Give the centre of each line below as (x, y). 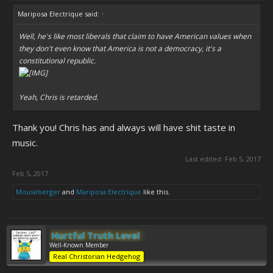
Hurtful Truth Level (95, 235)
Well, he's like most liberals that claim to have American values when (135, 36)
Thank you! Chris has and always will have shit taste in (124, 127)
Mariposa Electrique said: (59, 14)
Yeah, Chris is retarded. (58, 97)
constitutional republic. (57, 61)
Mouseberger (38, 192)
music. (25, 143)
